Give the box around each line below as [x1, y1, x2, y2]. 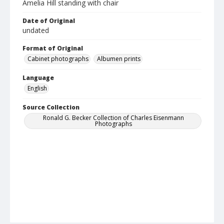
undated [22, 25, 49, 35]
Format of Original [22, 44, 83, 53]
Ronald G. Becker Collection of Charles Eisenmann [43, 113, 184, 122]
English [27, 84, 47, 93]
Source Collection [22, 103, 79, 112]
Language [22, 73, 54, 82]
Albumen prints [97, 54, 140, 63]
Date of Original [22, 16, 75, 25]
